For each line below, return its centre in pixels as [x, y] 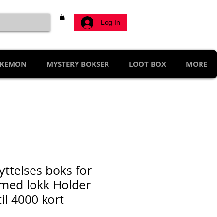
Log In [110, 22]
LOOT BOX [147, 64]
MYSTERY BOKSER [78, 64]
